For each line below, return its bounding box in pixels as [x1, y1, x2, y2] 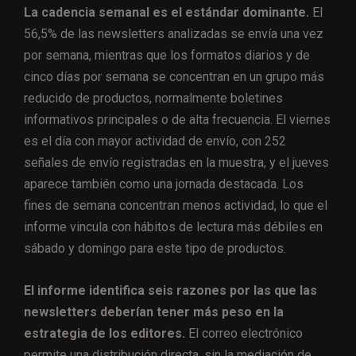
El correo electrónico [185, 326, 303, 342]
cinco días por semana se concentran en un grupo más [24, 69, 324, 85]
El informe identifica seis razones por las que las [24, 283, 317, 299]
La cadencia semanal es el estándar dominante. [24, 5, 309, 21]
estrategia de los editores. [24, 326, 185, 342]
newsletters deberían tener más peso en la [24, 304, 284, 320]
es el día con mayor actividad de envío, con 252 [24, 133, 286, 149]
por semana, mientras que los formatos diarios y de [24, 48, 310, 64]
